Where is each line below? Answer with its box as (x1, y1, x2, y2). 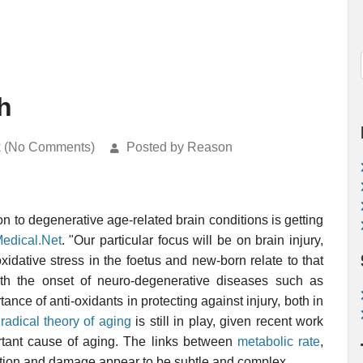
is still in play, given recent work (130, 314, 324, 328)
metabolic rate (237, 335, 321, 348)
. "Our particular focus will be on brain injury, (61, 233, 324, 247)
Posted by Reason (126, 140, 233, 154)
